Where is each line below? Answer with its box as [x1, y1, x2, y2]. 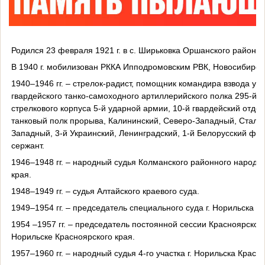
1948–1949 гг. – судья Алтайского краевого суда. [11, 186, 199, 196]
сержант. [11, 140, 44, 150]
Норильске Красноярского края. [11, 231, 135, 241]
